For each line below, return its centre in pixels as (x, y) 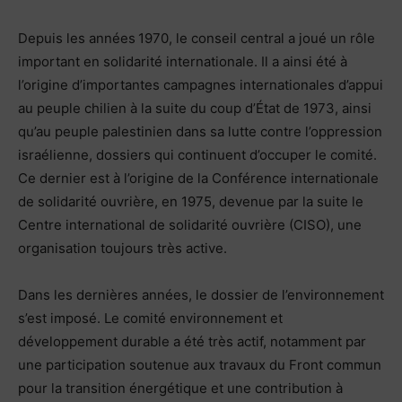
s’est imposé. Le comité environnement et (150, 318)
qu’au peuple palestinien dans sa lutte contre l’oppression (200, 131)
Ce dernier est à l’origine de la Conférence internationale (198, 178)
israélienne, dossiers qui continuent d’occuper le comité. (197, 154)
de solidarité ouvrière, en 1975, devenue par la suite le (191, 201)
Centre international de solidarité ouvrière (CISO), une (190, 224)
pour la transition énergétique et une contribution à (180, 388)
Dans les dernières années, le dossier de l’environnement (201, 294)
